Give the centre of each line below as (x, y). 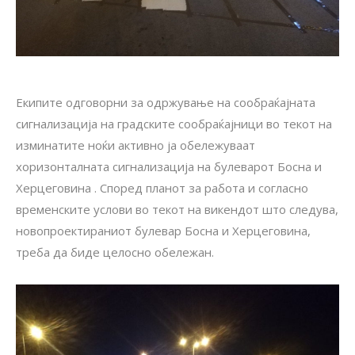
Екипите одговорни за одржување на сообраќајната (166, 102)
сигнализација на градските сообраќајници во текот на (174, 123)
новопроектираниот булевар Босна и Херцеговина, (163, 230)
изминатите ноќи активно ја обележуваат (136, 145)
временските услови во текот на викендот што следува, (177, 209)
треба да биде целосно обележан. (115, 252)
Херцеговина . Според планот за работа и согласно (162, 187)
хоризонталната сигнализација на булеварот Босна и (169, 166)
